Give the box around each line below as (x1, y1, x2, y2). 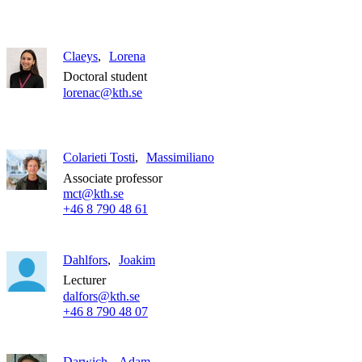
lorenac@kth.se (63, 85, 142, 99)
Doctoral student (63, 69, 147, 84)
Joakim (119, 252, 155, 267)
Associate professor (63, 170, 162, 185)
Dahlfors (63, 252, 107, 267)
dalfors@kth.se (63, 288, 140, 303)
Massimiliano (146, 149, 214, 164)
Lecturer (63, 273, 106, 288)
